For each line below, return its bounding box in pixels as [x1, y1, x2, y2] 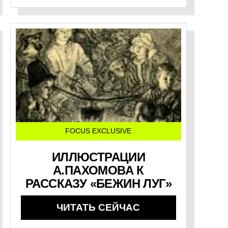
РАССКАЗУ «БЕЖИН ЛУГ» [25, 176, 172, 190]
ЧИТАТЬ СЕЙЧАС [56, 202, 140, 213]
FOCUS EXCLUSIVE [65, 127, 132, 135]
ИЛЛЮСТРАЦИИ [51, 150, 146, 164]
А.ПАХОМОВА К [53, 163, 144, 177]
